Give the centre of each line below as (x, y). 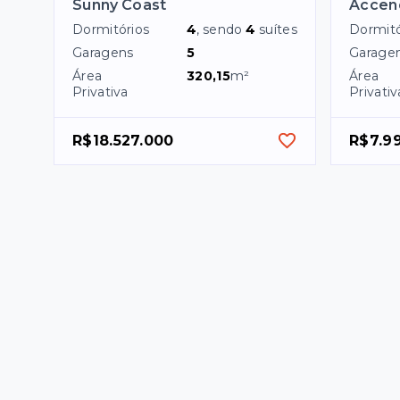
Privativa (100, 92)
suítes (278, 29)
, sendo (221, 29)
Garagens (103, 52)
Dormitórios (111, 29)
